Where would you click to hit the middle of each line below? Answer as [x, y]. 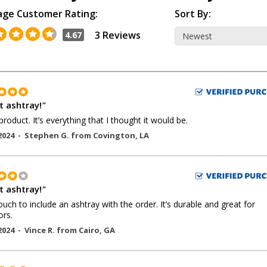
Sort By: [193, 14]
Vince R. [41, 230]
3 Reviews [118, 35]
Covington [114, 135]
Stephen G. [48, 135]
